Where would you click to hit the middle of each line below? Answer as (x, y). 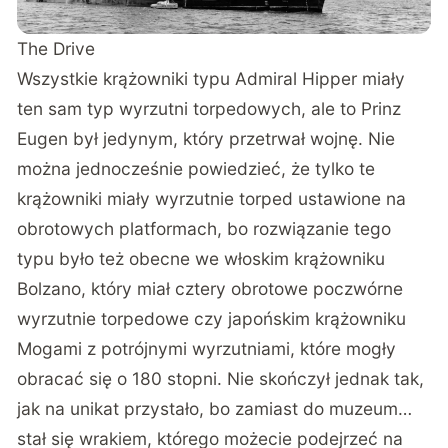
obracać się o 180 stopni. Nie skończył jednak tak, (221, 379)
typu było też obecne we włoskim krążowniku (201, 259)
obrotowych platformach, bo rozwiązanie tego (204, 229)
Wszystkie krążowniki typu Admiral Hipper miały (211, 79)
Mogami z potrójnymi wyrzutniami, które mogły (207, 349)
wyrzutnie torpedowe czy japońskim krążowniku (212, 319)
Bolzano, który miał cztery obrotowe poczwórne (210, 289)
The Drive (56, 49)
